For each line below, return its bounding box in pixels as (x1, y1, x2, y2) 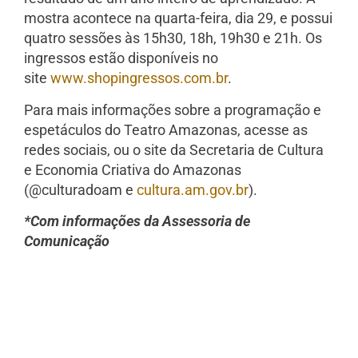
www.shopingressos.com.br (50, 70, 228, 87)
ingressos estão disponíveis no (24, 50, 218, 67)
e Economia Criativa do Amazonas (24, 161, 241, 178)
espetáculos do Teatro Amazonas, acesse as (24, 121, 308, 138)
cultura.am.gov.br (137, 181, 249, 198)
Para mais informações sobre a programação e (24, 101, 321, 118)
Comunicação (24, 232, 109, 249)
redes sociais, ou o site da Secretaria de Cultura (24, 141, 324, 158)
